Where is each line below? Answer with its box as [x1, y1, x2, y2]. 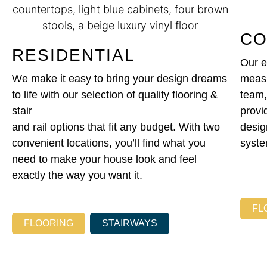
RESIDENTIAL [12, 46, 135, 65]
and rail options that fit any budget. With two [12, 121, 220, 133]
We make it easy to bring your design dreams [12, 73, 227, 85]
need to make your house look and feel [12, 153, 197, 166]
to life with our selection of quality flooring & [12, 89, 218, 101]
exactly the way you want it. [12, 169, 142, 182]
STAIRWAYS [101, 218, 157, 228]
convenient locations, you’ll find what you [12, 137, 206, 150]
